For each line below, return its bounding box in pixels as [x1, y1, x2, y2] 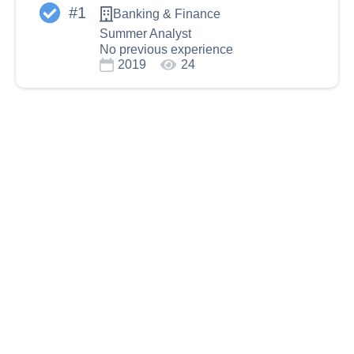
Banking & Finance [113, 7, 220, 21]
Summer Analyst [100, 27, 191, 40]
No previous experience [100, 43, 233, 56]
